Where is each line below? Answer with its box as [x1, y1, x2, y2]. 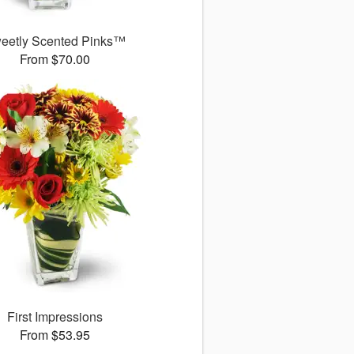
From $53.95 [19, 326, 90, 345]
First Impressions [6, 307, 103, 326]
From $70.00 [19, 50, 90, 69]
